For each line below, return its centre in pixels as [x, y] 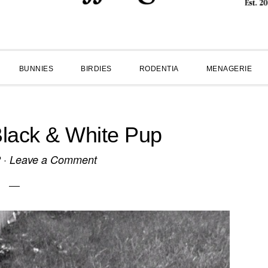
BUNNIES [36, 69]
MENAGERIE [229, 69]
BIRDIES [96, 69]
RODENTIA [159, 69]
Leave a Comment [53, 159]
